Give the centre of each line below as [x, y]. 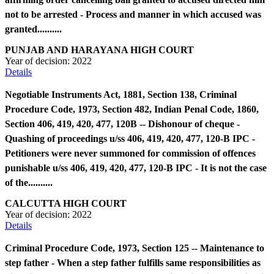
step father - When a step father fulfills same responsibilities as [133, 263]
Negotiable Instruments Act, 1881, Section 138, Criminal [121, 94]
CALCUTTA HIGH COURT [66, 204]
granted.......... [33, 29]
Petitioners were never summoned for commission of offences [130, 153]
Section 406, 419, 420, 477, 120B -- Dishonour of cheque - [122, 124]
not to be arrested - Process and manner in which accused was [133, 14]
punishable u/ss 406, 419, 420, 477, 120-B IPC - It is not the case [136, 168]
